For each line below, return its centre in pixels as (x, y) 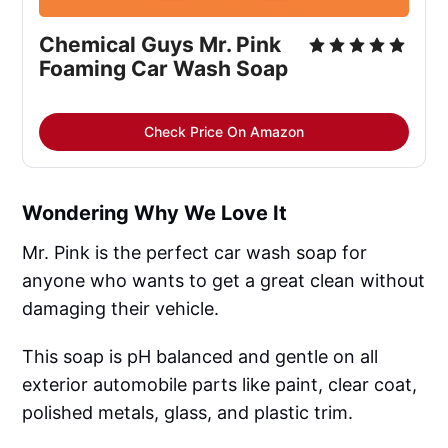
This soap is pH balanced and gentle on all (200, 356)
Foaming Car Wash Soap (164, 68)
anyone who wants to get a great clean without (224, 280)
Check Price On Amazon (224, 131)
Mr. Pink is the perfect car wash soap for (195, 252)
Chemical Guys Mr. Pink (160, 44)
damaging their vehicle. (121, 308)
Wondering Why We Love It (155, 212)
